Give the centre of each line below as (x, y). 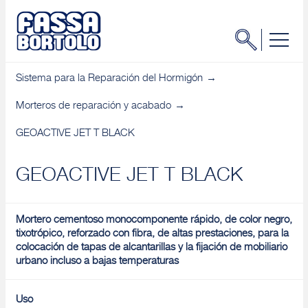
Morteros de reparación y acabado (93, 106)
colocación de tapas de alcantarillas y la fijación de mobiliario (151, 248)
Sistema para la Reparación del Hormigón (109, 79)
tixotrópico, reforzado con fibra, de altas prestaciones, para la (152, 234)
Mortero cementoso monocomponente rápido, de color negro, (154, 220)
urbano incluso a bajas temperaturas (97, 262)
